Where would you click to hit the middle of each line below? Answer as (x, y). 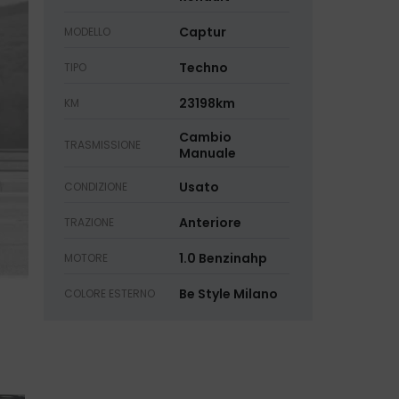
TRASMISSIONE (102, 145)
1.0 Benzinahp (223, 259)
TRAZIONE (89, 223)
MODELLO (87, 32)
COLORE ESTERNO (109, 294)
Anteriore (210, 223)
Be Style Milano (228, 294)
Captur (202, 33)
